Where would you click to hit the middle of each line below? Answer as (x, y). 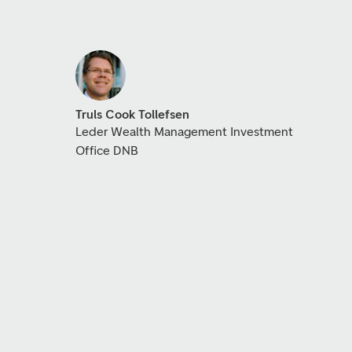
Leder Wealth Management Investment (184, 132)
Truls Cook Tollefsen (132, 114)
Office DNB (106, 150)
